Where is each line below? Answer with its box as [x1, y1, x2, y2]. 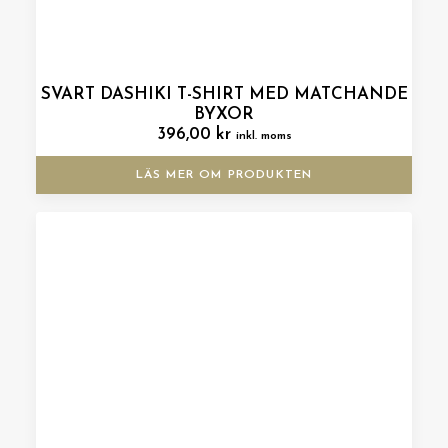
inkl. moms [235, 130, 292, 142]
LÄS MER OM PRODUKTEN [135, 169, 313, 181]
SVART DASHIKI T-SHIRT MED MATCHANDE [40, 86, 408, 103]
